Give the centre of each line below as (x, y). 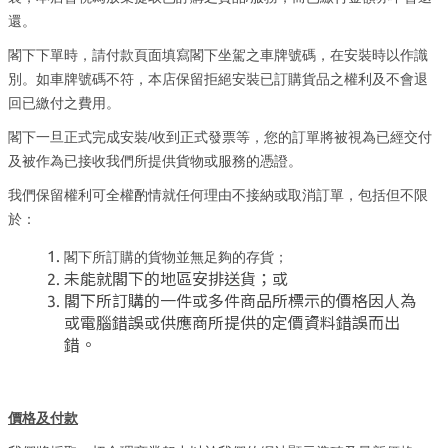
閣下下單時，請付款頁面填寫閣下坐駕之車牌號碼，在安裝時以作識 (218, 55)
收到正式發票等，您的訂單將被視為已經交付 (292, 137)
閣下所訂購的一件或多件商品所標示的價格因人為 (240, 301)
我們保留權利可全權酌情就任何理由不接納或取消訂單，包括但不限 (218, 195)
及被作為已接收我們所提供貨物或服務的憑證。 (155, 161)
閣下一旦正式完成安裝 (78, 137)
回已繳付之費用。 (64, 103)
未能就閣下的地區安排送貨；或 (176, 279)
